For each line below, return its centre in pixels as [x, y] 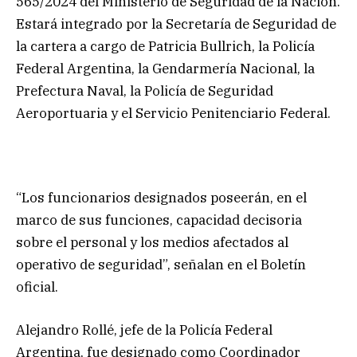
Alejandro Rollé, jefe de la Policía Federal [144, 330]
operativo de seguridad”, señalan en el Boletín [161, 265]
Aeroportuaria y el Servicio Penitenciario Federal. [173, 114]
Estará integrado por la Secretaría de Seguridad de [176, 24]
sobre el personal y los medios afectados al [152, 243]
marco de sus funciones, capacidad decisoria [159, 220]
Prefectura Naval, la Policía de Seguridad [145, 91]
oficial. [37, 287]
